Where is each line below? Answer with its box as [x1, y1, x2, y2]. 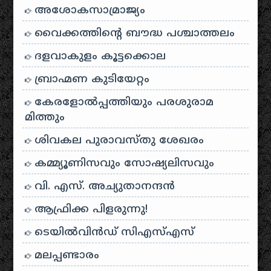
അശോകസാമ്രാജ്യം [31, 4, 146, 18]
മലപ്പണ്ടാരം [31, 249, 100, 263]
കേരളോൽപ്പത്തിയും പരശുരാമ [31, 96, 214, 110]
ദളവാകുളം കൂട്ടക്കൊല [31, 50, 166, 64]
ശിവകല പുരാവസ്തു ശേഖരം [31, 134, 204, 148]
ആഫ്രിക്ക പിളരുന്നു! [31, 203, 148, 217]
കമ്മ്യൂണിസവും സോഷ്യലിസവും [31, 157, 215, 171]
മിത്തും [25, 111, 65, 125]
